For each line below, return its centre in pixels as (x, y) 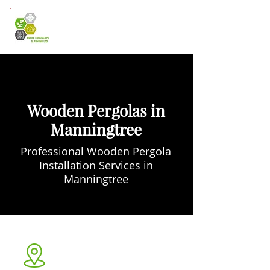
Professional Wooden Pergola (96, 151)
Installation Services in (96, 165)
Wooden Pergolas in (96, 111)
